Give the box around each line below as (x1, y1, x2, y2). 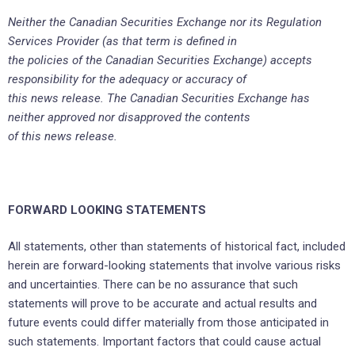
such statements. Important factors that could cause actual (8, 334, 321, 349)
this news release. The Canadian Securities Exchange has (8, 90, 310, 105)
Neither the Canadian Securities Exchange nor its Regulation (8, 14, 322, 29)
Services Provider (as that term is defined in (8, 33, 237, 48)
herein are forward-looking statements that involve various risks (8, 258, 341, 273)
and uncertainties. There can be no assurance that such (8, 277, 298, 292)
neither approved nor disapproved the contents (8, 109, 250, 124)
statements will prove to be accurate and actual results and (8, 296, 317, 311)
